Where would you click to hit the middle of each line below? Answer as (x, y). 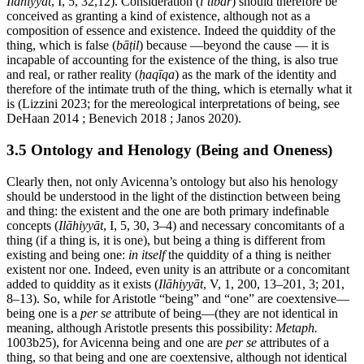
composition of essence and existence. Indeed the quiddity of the (171, 31)
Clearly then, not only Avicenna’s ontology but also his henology (172, 181)
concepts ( (32, 225)
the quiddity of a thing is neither (248, 254)
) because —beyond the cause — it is (234, 45)
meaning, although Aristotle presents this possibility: (141, 327)
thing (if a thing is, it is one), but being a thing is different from (166, 240)
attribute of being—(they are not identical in (225, 313)
